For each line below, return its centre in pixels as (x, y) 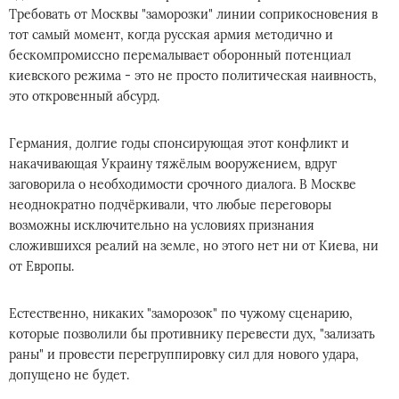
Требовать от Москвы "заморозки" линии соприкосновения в (193, 14)
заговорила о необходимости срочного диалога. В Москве (183, 184)
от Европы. (41, 266)
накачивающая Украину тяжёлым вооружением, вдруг (173, 164)
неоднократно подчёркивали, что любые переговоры (170, 205)
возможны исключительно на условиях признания (162, 225)
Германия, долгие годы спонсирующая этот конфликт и (179, 143)
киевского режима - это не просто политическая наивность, (193, 76)
